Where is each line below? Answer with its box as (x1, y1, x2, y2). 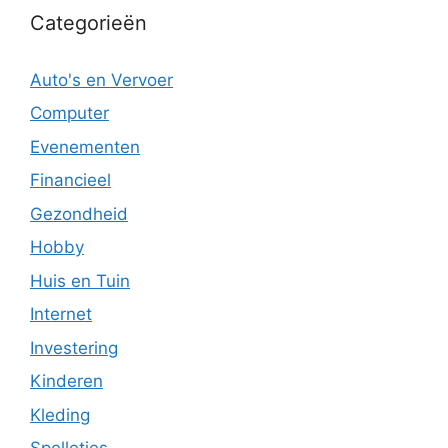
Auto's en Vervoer (30, 69, 173, 90)
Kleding (30, 404, 90, 425)
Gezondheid (30, 203, 128, 224)
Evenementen (30, 136, 140, 157)
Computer (30, 103, 109, 123)
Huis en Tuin (30, 270, 130, 291)
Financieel (30, 170, 111, 190)
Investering (30, 337, 118, 358)
